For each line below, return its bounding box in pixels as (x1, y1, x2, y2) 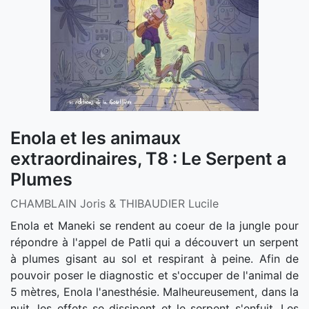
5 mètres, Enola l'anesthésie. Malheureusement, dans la (10, 284, 299, 299)
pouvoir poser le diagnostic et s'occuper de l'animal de (10, 268, 299, 282)
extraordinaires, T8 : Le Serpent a (10, 148, 286, 169)
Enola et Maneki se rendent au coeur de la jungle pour (10, 218, 299, 232)
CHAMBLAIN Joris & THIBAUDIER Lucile (10, 196, 219, 210)
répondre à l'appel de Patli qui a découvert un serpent (10, 235, 299, 249)
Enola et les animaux (10, 127, 181, 148)
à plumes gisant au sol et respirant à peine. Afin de (10, 251, 299, 266)
